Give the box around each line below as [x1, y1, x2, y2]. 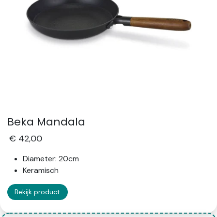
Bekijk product [15, 187, 61, 197]
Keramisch [23, 165, 59, 176]
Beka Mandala [7, 114, 85, 130]
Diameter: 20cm [23, 154, 79, 164]
